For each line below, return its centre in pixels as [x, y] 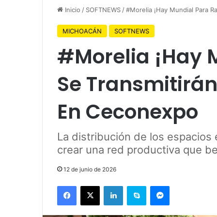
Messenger [186, 185]
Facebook [91, 185]
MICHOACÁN [82, 31]
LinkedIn [135, 185]
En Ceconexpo [128, 111]
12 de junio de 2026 [90, 169]
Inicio [72, 9]
